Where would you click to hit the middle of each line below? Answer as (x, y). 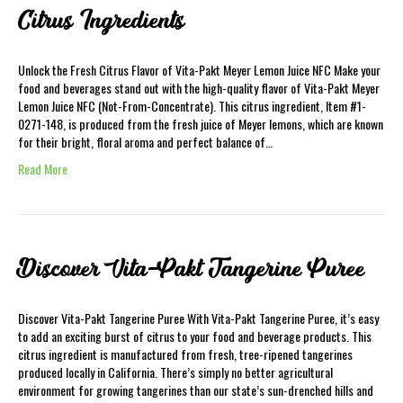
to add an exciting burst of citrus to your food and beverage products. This (195, 336)
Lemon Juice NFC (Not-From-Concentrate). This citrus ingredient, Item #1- (192, 106)
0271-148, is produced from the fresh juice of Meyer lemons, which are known (201, 124)
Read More (43, 169)
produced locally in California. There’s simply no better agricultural (175, 372)
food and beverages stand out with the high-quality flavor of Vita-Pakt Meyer (199, 88)
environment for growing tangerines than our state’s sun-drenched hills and (196, 390)
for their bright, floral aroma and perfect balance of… (145, 142)
